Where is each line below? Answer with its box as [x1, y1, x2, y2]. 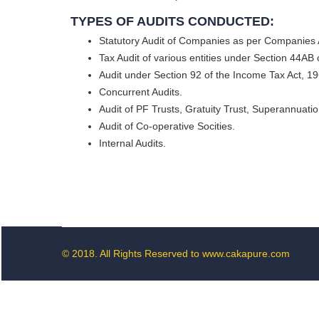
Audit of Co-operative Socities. [99, 120, 235, 132]
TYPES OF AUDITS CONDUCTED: [70, 14, 274, 28]
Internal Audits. [99, 137, 166, 149]
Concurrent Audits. [99, 86, 182, 98]
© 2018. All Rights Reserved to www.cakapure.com [62, 248, 290, 259]
